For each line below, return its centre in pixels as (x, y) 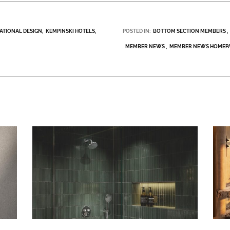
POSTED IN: (137, 31)
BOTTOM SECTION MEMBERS (189, 31)
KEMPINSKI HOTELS (71, 31)
